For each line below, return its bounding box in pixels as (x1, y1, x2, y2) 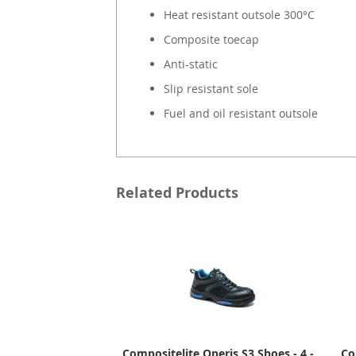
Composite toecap (163, 31, 259, 47)
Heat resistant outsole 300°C (163, 6, 315, 22)
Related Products (115, 182, 238, 203)
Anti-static (163, 56, 218, 72)
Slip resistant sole (163, 80, 258, 96)
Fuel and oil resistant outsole (163, 105, 318, 121)
